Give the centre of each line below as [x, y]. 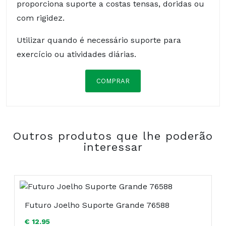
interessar [113, 147]
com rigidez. [41, 18]
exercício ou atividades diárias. [76, 54]
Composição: [51, 107]
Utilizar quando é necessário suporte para [99, 40]
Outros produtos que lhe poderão [113, 136]
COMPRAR [113, 81]
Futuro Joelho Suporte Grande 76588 [97, 205]
